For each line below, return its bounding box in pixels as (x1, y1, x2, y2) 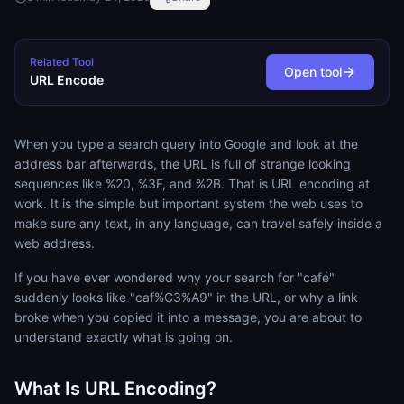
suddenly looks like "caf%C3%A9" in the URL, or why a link (14, 289, 358, 305)
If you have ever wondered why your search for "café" (14, 270, 335, 285)
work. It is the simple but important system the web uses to (14, 196, 363, 211)
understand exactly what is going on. (14, 329, 233, 344)
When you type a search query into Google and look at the (14, 136, 358, 151)
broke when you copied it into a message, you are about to (14, 309, 362, 325)
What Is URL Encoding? (14, 378, 216, 399)
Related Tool (30, 55, 94, 69)
